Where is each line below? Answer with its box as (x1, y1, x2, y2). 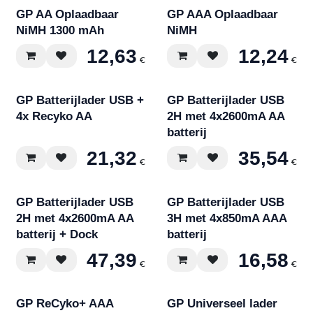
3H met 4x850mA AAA (167, 211, 287, 225)
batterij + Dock (16, 227, 98, 241)
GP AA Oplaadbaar (16, 8, 119, 22)
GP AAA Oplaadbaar (167, 8, 279, 22)
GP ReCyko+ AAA (16, 297, 113, 311)
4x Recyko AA (16, 109, 92, 123)
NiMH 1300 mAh (16, 24, 104, 38)
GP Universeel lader (167, 297, 278, 311)
